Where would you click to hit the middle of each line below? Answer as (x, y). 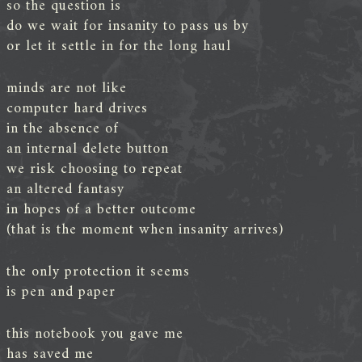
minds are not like (67, 88)
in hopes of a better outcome (101, 209)
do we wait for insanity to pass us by (128, 26)
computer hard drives (77, 108)
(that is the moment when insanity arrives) (145, 229)
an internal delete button (88, 149)
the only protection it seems (98, 271)
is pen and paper (61, 292)
